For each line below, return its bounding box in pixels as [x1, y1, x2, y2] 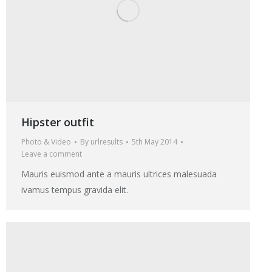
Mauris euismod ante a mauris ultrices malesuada [21, 168, 217, 180]
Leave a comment [21, 148, 82, 159]
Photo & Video [21, 136, 71, 147]
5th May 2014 [132, 136, 177, 147]
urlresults [90, 136, 123, 147]
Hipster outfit [21, 114, 94, 129]
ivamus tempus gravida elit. [21, 183, 128, 195]
